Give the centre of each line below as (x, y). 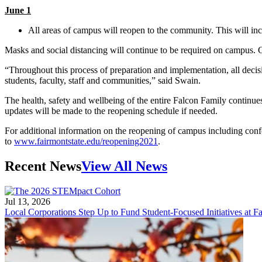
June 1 (18, 10)
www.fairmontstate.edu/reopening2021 (86, 141)
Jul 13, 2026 (27, 201)
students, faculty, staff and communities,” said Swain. (103, 80)
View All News (124, 166)
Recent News (43, 166)
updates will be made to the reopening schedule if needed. (111, 111)
